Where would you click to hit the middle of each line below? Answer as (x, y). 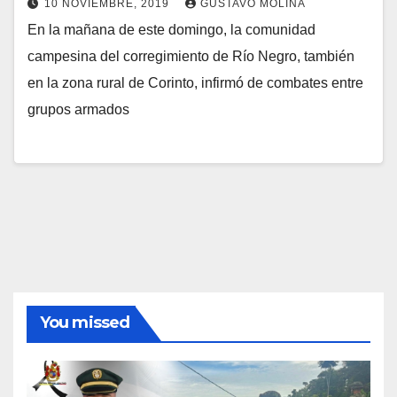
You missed (85, 323)
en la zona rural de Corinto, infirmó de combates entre (195, 82)
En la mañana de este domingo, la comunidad (171, 29)
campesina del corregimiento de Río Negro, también (191, 56)
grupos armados (78, 109)
